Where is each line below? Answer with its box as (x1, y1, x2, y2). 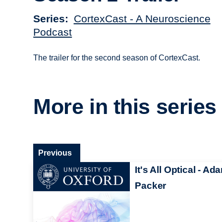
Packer (135, 180, 166, 191)
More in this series (33, 95, 217, 119)
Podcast (33, 26, 72, 38)
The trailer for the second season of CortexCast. (33, 53, 201, 62)
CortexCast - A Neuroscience (73, 12, 211, 24)
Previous (38, 148, 72, 157)
